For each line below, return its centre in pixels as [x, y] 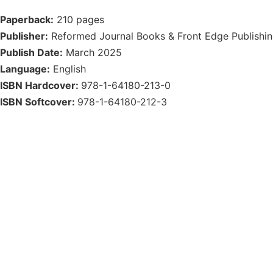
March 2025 [92, 53]
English [68, 69]
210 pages [79, 20]
